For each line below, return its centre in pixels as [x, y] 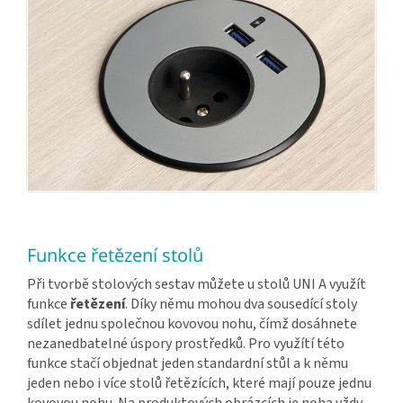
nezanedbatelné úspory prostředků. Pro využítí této [186, 343]
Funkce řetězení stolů [115, 255]
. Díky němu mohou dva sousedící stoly [241, 304]
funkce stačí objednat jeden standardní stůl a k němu [188, 363]
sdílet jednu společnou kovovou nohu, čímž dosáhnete [192, 323]
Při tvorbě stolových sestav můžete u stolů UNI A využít [197, 284]
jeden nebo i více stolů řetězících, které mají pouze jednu [199, 383]
